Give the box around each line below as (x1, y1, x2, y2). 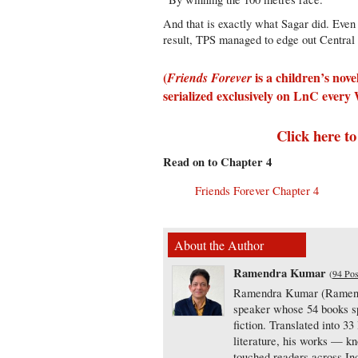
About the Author (174, 237, 265, 253)
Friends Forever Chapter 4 (195, 183, 320, 198)
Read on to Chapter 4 (163, 153, 272, 170)
